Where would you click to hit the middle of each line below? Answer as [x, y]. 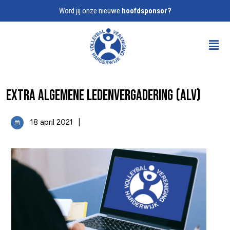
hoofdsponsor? [146, 11]
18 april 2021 [51, 122]
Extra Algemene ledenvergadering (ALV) [103, 96]
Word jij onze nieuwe [90, 11]
